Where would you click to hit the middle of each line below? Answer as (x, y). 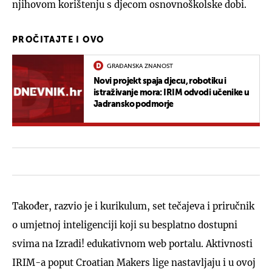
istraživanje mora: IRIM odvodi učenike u (172, 93)
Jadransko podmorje (134, 104)
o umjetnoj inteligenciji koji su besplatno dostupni (125, 225)
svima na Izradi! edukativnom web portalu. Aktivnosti (132, 243)
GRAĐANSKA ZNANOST (140, 66)
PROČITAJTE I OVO (58, 40)
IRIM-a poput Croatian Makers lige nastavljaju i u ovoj (134, 262)
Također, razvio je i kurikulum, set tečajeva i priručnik (133, 206)
